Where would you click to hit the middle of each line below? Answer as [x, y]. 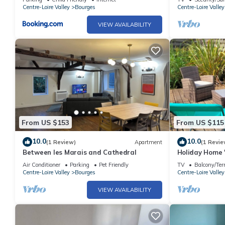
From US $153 [45, 122]
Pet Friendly [114, 165]
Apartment [148, 142]
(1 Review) [61, 142]
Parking [80, 165]
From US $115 [200, 122]
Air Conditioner [41, 165]
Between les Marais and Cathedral [80, 152]
